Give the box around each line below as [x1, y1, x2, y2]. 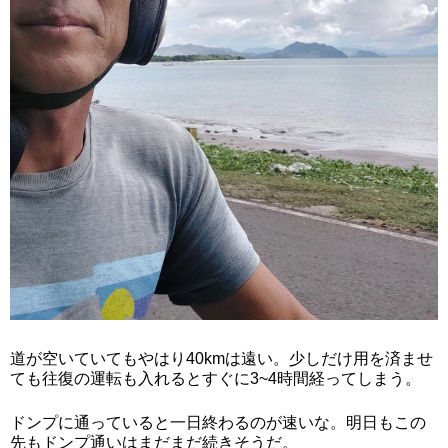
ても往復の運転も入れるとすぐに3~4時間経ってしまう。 [10, 369, 421, 387]
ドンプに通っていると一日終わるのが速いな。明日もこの [10, 413, 426, 431]
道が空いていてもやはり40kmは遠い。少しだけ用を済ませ [10, 349, 433, 367]
